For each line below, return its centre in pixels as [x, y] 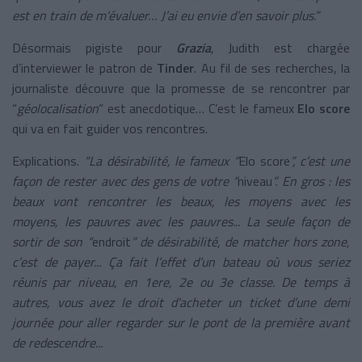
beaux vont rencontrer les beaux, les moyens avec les [181, 201]
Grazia [193, 47]
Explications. [48, 160]
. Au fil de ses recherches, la [272, 67]
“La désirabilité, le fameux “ [161, 160]
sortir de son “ [52, 241]
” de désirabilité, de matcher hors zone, [240, 241]
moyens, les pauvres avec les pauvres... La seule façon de [181, 221]
